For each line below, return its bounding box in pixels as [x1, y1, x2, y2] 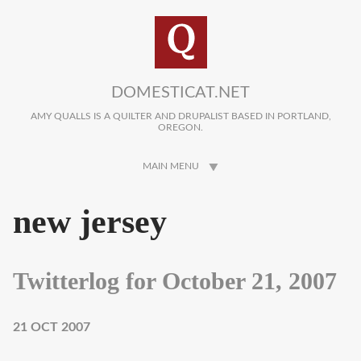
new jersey [13, 203, 167, 241]
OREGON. [158, 122, 203, 133]
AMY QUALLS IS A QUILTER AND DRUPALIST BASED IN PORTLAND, [30, 111, 331, 122]
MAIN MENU [143, 161, 199, 172]
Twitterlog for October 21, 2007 [13, 267, 337, 295]
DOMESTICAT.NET [111, 85, 250, 101]
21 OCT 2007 [13, 321, 90, 334]
